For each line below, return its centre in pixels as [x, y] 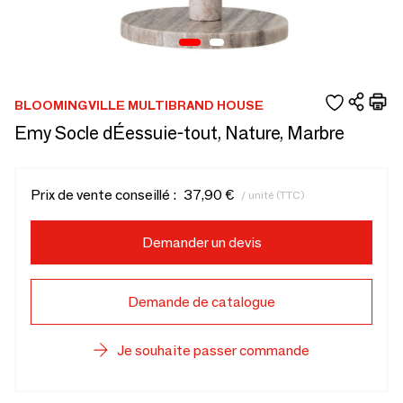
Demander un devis [201, 242]
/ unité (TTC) [273, 194]
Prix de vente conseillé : [103, 195]
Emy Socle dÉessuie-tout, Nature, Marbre [179, 133]
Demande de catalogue [201, 302]
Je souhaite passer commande [213, 350]
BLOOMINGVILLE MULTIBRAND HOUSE [139, 105]
